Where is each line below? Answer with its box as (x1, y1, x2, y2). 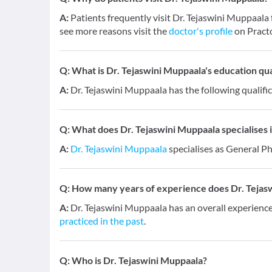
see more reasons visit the (59, 25, 169, 36)
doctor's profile (169, 25, 233, 36)
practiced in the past (59, 215, 144, 226)
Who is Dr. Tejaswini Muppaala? (72, 254, 207, 266)
